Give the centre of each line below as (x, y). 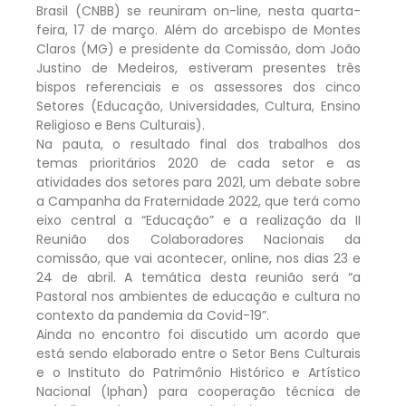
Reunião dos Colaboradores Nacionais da (198, 239)
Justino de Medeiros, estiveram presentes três (198, 68)
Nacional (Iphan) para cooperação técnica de (198, 391)
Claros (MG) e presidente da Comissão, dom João (198, 48)
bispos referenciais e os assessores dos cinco (198, 87)
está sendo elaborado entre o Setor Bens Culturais (198, 353)
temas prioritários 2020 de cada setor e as (198, 163)
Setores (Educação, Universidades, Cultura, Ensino (198, 106)
